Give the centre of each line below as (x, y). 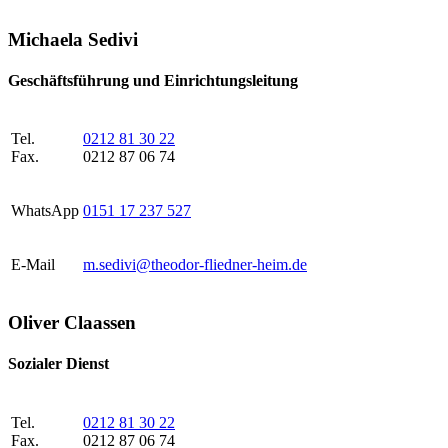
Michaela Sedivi (73, 39)
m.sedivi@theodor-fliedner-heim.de (195, 265)
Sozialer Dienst (58, 364)
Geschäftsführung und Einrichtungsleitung (153, 81)
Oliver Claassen (72, 323)
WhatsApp (45, 211)
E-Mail (33, 265)
